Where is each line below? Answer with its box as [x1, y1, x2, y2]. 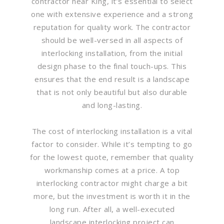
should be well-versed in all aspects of [41, 34, 183, 45]
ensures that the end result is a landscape [34, 73, 189, 84]
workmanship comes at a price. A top [44, 164, 180, 175]
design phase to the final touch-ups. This [37, 60, 187, 71]
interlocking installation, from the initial [41, 47, 183, 58]
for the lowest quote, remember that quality [30, 151, 194, 162]
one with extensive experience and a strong [31, 8, 193, 19]
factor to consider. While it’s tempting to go [31, 138, 192, 149]
